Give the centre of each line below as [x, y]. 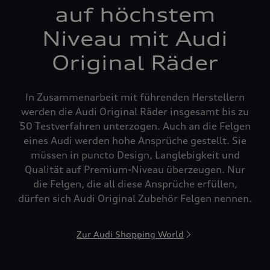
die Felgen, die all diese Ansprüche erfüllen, [135, 184]
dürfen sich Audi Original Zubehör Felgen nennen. [135, 198]
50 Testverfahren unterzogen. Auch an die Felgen [135, 126]
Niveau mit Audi [135, 39]
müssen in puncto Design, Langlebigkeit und [135, 155]
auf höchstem [135, 15]
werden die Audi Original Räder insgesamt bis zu [135, 111]
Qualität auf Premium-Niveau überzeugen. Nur [135, 169]
